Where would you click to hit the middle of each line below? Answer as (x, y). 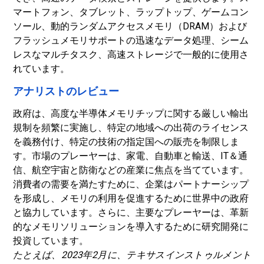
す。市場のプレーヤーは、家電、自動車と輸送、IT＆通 (130, 156)
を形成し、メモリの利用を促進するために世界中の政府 (131, 198)
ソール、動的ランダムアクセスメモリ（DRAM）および (130, 26)
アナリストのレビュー (66, 91)
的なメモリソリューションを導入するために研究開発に (131, 227)
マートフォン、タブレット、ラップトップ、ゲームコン (131, 12)
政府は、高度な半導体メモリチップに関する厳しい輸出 (131, 113)
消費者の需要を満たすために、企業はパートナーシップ (131, 184)
